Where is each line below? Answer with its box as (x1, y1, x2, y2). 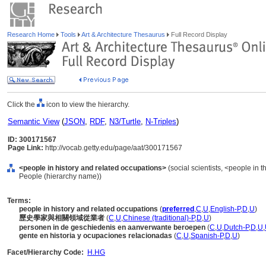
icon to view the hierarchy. (45, 100, 129, 109)
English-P (210, 205, 240, 213)
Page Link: (8, 144, 43, 152)
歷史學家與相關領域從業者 (19, 214, 104, 222)
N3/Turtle (109, 117, 141, 126)
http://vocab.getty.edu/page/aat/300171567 (43, 144, 182, 152)
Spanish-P (191, 232, 223, 240)
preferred (162, 205, 194, 213)
